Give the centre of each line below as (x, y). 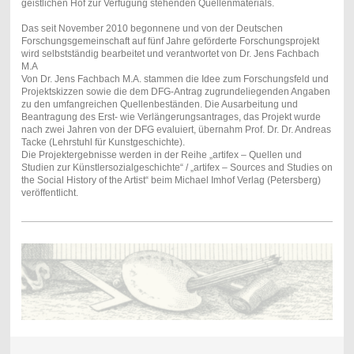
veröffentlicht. (49, 192)
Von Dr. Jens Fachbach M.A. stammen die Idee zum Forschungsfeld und (175, 79)
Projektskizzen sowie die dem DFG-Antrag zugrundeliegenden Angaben (175, 91)
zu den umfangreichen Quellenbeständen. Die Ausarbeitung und (159, 104)
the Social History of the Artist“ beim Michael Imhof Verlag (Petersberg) (171, 180)
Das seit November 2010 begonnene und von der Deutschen (152, 28)
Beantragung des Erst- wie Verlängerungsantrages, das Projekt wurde (171, 117)
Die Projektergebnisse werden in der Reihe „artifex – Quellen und (161, 154)
